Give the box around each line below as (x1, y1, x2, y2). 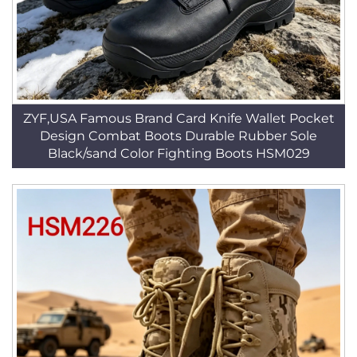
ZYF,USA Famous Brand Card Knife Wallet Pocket (22, 111, 335, 126)
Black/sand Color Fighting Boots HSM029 (47, 146, 310, 161)
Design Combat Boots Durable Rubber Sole (40, 128, 317, 143)
